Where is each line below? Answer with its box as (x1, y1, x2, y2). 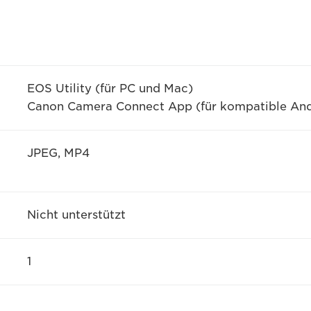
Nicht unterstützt (26, 208, 126, 222)
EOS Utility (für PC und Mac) (26, 82, 193, 96)
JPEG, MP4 (26, 146, 90, 160)
